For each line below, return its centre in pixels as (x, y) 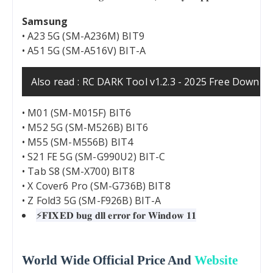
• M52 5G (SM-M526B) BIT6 (85, 128)
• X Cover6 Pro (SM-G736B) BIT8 (96, 186)
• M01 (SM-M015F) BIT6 (77, 113)
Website (216, 261)
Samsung (45, 22)
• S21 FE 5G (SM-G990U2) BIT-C (94, 157)
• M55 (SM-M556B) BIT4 (78, 142)
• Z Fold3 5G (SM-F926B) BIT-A (92, 201)
